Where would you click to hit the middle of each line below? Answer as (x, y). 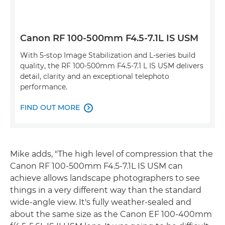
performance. (44, 87)
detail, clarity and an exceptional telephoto (95, 77)
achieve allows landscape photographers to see (105, 178)
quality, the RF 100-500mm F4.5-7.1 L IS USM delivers (112, 66)
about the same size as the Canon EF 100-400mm (111, 214)
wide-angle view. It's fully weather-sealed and (101, 202)
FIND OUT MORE (50, 108)
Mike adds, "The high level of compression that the (111, 154)
